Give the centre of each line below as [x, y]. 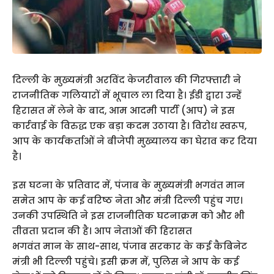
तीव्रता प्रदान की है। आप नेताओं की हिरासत [102, 231]
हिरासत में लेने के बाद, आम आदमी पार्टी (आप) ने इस [124, 110]
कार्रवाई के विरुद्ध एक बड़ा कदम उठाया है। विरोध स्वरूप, [129, 125]
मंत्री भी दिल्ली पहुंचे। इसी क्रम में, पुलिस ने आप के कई [125, 262]
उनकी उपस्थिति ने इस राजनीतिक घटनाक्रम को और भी [128, 216]
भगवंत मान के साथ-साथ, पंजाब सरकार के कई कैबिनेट [130, 246]
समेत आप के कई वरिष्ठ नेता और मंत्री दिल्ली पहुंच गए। [128, 201]
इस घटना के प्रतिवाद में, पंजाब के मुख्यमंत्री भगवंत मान [128, 185]
